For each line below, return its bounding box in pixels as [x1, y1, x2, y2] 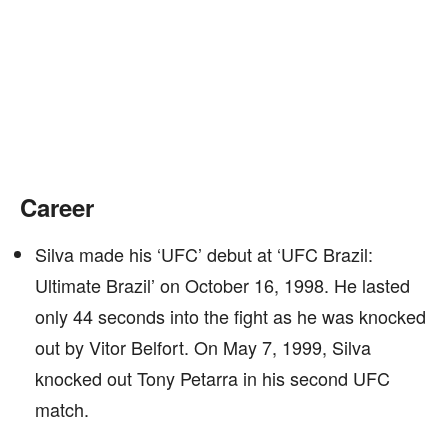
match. [35, 396, 89, 422]
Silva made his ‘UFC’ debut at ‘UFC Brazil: [35, 241, 373, 267]
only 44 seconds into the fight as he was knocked [35, 303, 426, 329]
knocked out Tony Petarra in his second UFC [35, 365, 390, 391]
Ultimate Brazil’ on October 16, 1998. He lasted [35, 272, 410, 298]
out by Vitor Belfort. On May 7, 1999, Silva [35, 334, 371, 360]
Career [20, 190, 94, 224]
